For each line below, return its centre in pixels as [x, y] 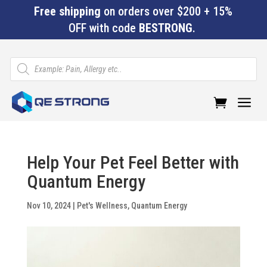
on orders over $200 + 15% [167, 11]
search [21, 69]
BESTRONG [165, 28]
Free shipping [68, 11]
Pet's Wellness [102, 206]
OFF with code [103, 28]
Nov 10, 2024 [49, 206]
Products [25, 61]
